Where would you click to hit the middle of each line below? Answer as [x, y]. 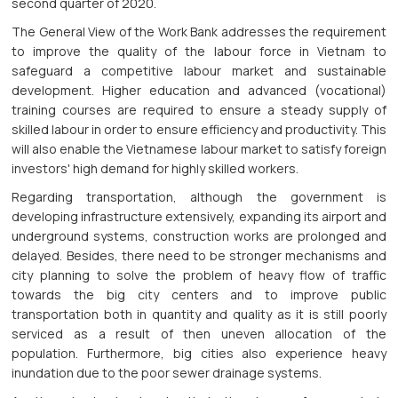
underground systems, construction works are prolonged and [199, 236]
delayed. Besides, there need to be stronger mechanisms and [199, 256]
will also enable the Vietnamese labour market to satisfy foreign [199, 149]
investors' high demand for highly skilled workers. [155, 169]
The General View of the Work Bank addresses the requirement [199, 32]
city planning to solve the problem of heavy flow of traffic [199, 275]
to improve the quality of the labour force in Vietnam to [199, 52]
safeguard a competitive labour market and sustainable [199, 71]
